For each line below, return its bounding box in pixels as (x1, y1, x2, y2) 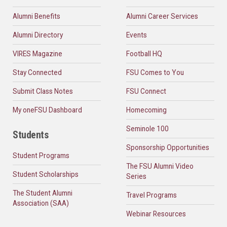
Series (126, 172, 146, 181)
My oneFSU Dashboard (13, 106, 82, 115)
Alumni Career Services (126, 12, 198, 21)
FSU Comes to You (126, 68, 184, 77)
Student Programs (13, 152, 69, 160)
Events (126, 31, 147, 40)
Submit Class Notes (13, 87, 73, 96)
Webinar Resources (126, 210, 186, 218)
